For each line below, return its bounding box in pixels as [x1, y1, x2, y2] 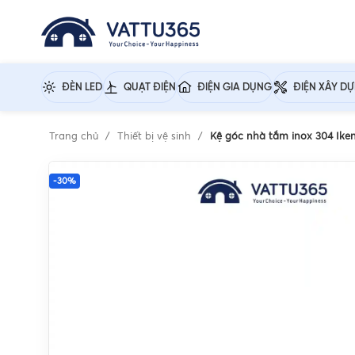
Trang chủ [49, 132, 101, 142]
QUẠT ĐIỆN [124, 82, 176, 93]
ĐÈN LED [62, 82, 102, 93]
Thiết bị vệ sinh [117, 132, 194, 142]
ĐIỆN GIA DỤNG [197, 82, 272, 93]
